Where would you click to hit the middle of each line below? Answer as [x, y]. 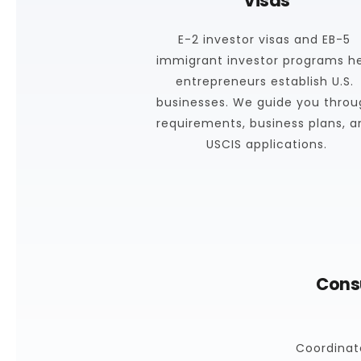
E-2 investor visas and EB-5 [265, 39]
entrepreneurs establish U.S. [264, 81]
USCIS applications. [266, 144]
